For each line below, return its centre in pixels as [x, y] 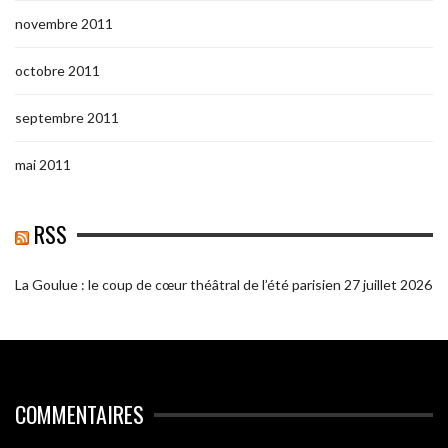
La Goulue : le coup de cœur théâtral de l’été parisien [178, 285]
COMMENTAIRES [79, 414]
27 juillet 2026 [388, 285]
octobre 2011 [57, 71]
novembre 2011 [64, 24]
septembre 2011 [67, 118]
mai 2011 [43, 165]
